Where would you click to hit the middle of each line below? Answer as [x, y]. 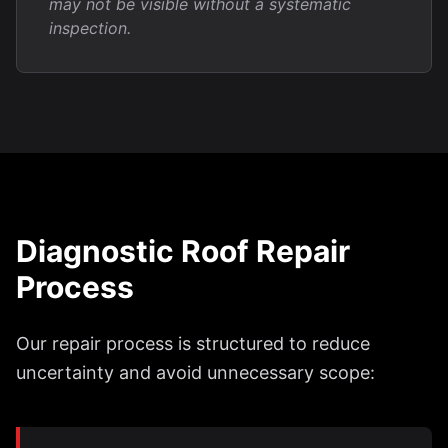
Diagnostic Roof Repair [183, 251]
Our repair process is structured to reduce [193, 343]
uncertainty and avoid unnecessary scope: [195, 372]
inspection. [90, 28]
